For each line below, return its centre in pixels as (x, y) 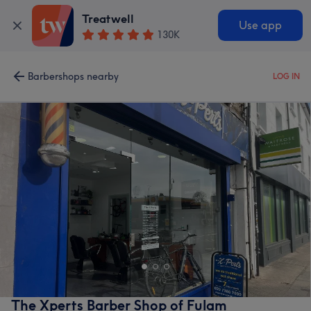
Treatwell (108, 19)
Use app (260, 26)
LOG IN (286, 76)
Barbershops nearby (73, 76)
